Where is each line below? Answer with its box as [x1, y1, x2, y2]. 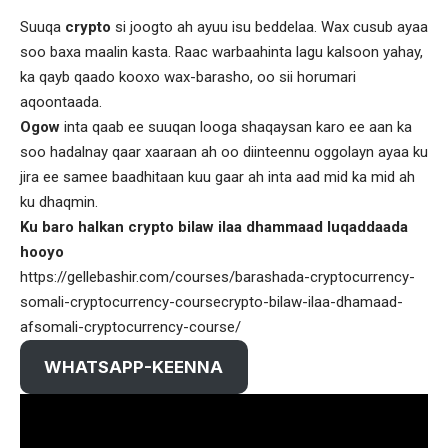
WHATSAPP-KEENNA [44, 356, 224, 377]
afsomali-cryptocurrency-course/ [20, 317, 241, 336]
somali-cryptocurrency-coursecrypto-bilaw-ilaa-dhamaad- [20, 292, 403, 311]
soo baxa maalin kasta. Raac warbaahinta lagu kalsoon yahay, [20, 42, 423, 61]
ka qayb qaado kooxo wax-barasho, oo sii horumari [20, 67, 356, 86]
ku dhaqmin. [20, 192, 98, 211]
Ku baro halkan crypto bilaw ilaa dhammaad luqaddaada [20, 217, 408, 236]
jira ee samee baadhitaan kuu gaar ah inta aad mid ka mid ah [20, 167, 415, 186]
